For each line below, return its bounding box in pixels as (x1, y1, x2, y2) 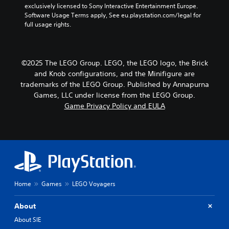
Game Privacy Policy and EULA (64, 101, 165, 110)
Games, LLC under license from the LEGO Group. (34, 90, 195, 100)
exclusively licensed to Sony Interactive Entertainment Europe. (25, 1, 198, 10)
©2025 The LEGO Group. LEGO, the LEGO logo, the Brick (21, 58, 208, 67)
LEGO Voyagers (72, 179, 116, 188)
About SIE (14, 215, 41, 224)
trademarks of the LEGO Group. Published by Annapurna (20, 79, 209, 89)
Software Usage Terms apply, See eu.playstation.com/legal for (25, 10, 201, 19)
